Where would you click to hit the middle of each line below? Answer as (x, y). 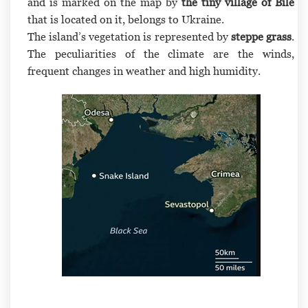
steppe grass (261, 37)
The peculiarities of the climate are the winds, (161, 54)
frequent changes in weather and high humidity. (144, 71)
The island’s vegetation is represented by (129, 37)
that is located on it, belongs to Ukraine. (127, 20)
